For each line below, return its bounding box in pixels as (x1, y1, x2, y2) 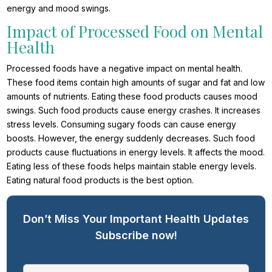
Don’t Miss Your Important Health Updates (23, 212, 249, 226)
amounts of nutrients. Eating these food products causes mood (7, 91, 258, 102)
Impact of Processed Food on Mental (7, 21, 263, 42)
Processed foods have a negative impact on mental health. (7, 63, 243, 74)
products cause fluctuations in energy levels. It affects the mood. (7, 147, 265, 158)
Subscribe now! (95, 229, 177, 242)
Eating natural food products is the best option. (7, 175, 194, 186)
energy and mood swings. (7, 3, 111, 14)
